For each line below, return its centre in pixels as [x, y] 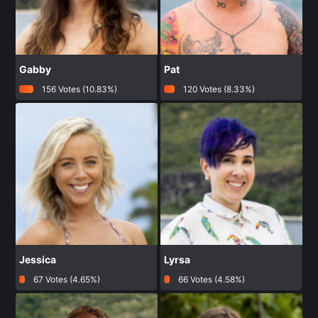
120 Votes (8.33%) [219, 89]
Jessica [38, 259]
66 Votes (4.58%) [211, 279]
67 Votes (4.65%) [66, 279]
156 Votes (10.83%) [79, 89]
